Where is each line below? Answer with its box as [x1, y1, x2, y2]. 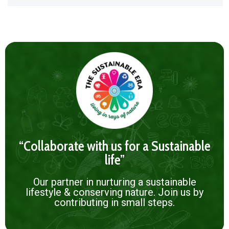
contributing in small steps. [54, 196, 175, 209]
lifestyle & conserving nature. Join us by [26, 186, 203, 199]
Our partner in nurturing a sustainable [33, 176, 196, 189]
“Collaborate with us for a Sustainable [18, 138, 211, 155]
